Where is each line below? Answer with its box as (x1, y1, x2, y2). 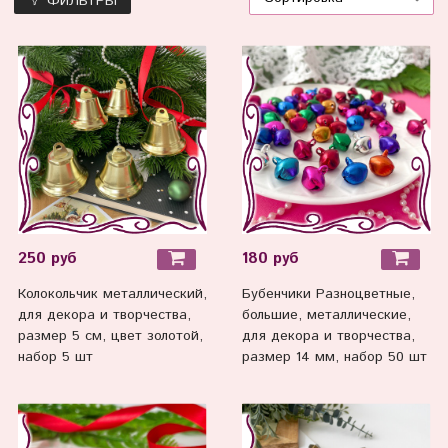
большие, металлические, (241, 305, 411, 326)
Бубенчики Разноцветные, (241, 284, 415, 305)
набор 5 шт (17, 347, 93, 368)
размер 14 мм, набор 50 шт (241, 347, 427, 368)
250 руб (17, 247, 77, 270)
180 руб (241, 247, 299, 270)
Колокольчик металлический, (17, 284, 207, 305)
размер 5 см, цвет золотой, (17, 326, 203, 347)
